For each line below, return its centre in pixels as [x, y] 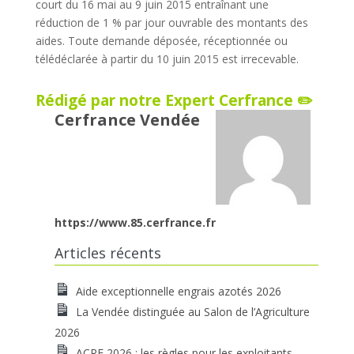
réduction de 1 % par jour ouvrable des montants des [171, 23]
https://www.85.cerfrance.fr [135, 223]
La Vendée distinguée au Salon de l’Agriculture [192, 312]
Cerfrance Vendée [127, 120]
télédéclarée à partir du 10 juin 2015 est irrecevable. [167, 59]
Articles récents [107, 253]
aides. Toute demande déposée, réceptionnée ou [161, 41]
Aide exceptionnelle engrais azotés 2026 [178, 292]
